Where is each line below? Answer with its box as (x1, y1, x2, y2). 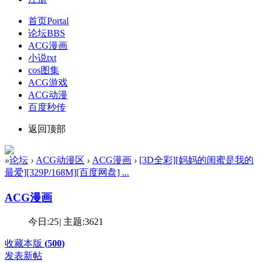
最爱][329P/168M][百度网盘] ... (5, 167, 129, 177)
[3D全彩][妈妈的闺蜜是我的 (139, 154, 254, 165)
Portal (47, 15, 69, 26)
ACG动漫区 (36, 154, 85, 165)
